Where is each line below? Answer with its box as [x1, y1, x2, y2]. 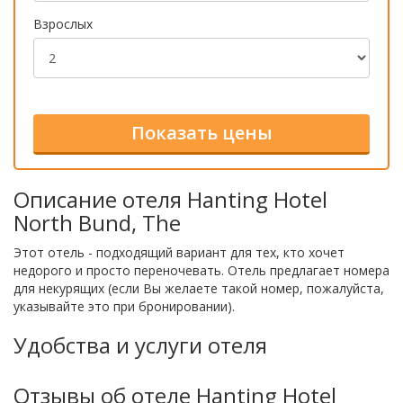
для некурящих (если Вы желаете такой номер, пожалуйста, [13, 279, 384, 297]
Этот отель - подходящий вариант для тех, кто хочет [13, 243, 345, 261]
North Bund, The [13, 207, 181, 237]
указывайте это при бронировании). [13, 297, 235, 315]
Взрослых [33, 14, 93, 32]
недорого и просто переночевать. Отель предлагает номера [13, 261, 390, 279]
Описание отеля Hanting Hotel [13, 184, 327, 214]
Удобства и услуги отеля [13, 329, 267, 360]
